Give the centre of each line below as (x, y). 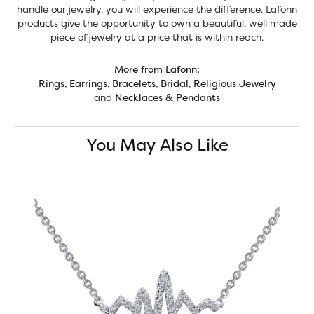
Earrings (88, 83)
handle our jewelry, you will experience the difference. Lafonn (157, 9)
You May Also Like (157, 145)
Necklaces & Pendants (168, 97)
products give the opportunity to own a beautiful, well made (157, 23)
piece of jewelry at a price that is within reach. (157, 37)
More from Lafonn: (157, 69)
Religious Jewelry (234, 83)
